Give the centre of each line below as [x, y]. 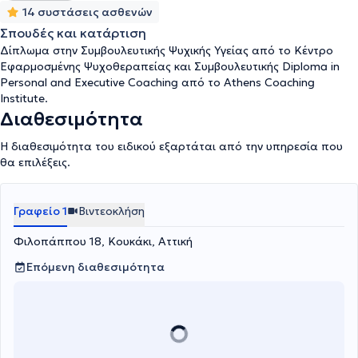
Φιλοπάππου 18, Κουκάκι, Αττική [103, 241]
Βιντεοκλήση [111, 211]
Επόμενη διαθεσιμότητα [95, 267]
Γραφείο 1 [40, 211]
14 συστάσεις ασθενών [88, 12]
